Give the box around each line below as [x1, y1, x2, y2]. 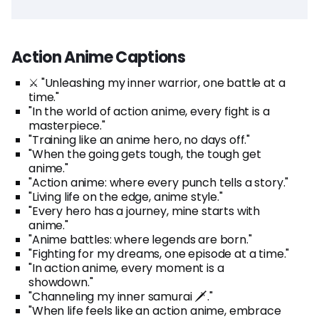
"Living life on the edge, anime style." [28, 188, 223, 205]
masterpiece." [28, 117, 105, 134]
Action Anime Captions [11, 46, 186, 68]
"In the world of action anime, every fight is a [28, 103, 270, 120]
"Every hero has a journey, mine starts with [28, 202, 261, 219]
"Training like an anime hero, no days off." [28, 131, 251, 148]
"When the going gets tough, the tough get [28, 145, 261, 162]
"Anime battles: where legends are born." [28, 231, 252, 248]
